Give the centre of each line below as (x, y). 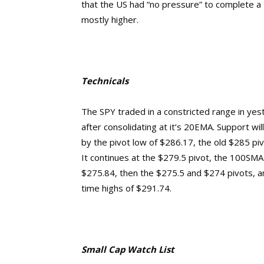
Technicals (105, 81)
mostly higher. (110, 19)
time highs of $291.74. (126, 188)
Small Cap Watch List (128, 249)
